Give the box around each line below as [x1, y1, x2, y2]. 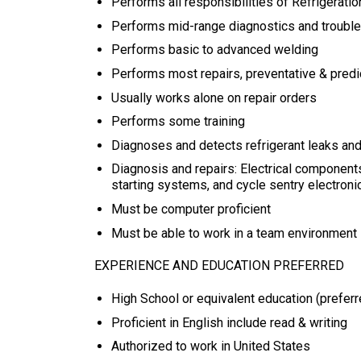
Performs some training [110, 114, 245, 130]
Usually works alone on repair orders [110, 89, 317, 106]
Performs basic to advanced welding [110, 42, 318, 58]
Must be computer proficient [110, 201, 271, 217]
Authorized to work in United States [110, 338, 310, 355]
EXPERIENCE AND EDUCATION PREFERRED [94, 258, 344, 274]
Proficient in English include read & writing [110, 314, 347, 330]
